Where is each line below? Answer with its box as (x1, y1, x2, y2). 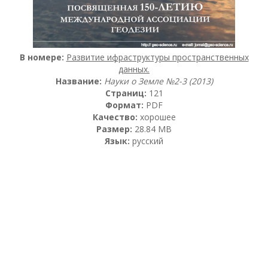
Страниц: (105, 87, 147, 99)
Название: (55, 75, 102, 87)
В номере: (19, 51, 64, 63)
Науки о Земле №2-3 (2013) (103, 75, 213, 87)
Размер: (96, 123, 132, 135)
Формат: (105, 99, 144, 111)
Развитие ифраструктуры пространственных (66, 51, 249, 63)
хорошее (137, 111, 176, 123)
